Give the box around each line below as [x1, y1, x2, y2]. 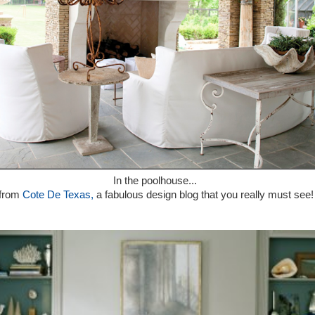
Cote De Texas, [22, 189, 94, 200]
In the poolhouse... [112, 175, 200, 186]
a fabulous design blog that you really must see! [94, 189, 314, 200]
